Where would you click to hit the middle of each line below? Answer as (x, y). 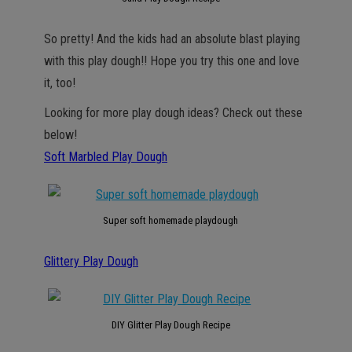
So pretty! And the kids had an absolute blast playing (172, 39)
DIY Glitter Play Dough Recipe (170, 325)
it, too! (60, 83)
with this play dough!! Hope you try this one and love (172, 61)
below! (60, 135)
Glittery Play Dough (91, 261)
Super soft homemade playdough (171, 220)
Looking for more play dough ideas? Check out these (173, 113)
